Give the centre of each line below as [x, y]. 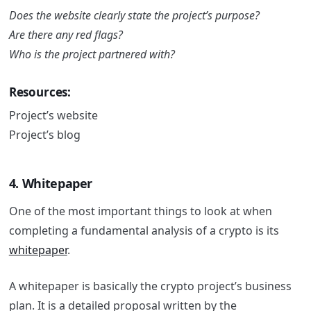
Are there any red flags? [66, 34]
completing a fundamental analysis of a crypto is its [144, 230]
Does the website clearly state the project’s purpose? [134, 15]
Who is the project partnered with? [92, 54]
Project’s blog [44, 135]
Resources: [40, 92]
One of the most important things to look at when [140, 211]
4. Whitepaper [51, 184]
